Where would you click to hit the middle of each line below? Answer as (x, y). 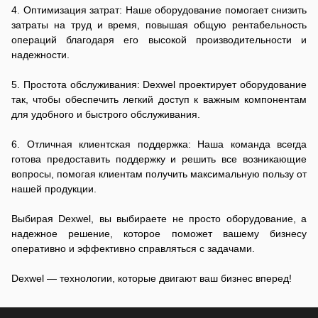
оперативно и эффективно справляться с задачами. (133, 248)
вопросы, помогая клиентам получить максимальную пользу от (159, 174)
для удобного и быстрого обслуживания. (106, 114)
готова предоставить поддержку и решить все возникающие (159, 159)
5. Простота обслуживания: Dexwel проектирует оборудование (159, 84)
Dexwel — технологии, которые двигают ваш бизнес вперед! (152, 278)
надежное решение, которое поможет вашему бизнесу (159, 233)
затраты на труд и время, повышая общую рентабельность (159, 24)
